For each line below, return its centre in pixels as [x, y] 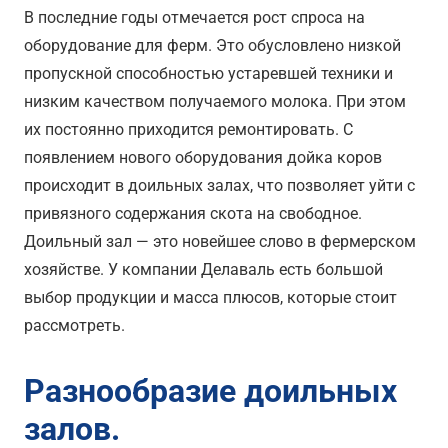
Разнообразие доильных [210, 390]
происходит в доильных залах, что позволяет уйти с [219, 185]
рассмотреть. [74, 325]
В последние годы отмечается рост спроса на [194, 17]
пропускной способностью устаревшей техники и [208, 73]
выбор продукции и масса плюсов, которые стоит [210, 297]
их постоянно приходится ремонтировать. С [188, 129]
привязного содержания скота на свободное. [193, 213]
